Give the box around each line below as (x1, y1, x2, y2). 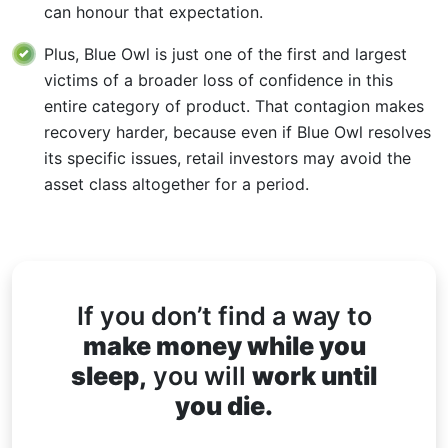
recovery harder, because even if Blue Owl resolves (44, 121, 431, 142)
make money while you (82, 330, 366, 361)
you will (147, 360, 252, 391)
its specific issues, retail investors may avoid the (44, 147, 411, 168)
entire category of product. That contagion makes (44, 95, 424, 116)
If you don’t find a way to (76, 300, 372, 331)
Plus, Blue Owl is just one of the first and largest (44, 43, 407, 64)
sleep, (71, 360, 147, 391)
